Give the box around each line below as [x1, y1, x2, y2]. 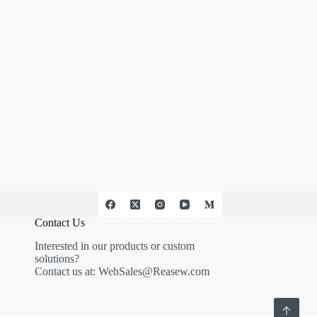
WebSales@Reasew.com [98, 265, 209, 277]
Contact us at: [34, 265, 98, 277]
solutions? [34, 252, 79, 265]
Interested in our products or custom [34, 239, 195, 252]
